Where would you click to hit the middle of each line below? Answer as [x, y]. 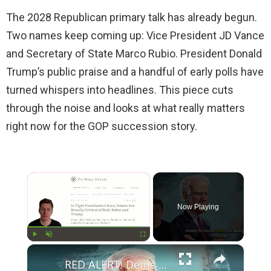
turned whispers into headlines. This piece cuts [120, 90]
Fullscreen [156, 247]
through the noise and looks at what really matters [126, 108]
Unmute [59, 247]
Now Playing [198, 207]
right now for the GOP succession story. [102, 126]
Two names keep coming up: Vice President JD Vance [135, 35]
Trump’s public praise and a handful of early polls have [135, 71]
